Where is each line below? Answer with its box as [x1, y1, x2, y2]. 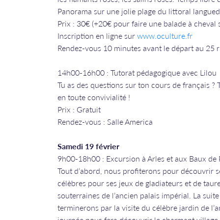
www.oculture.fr [137, 30, 192, 41]
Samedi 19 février [57, 140, 119, 152]
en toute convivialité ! [57, 91, 130, 103]
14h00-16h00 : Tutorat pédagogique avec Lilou [57, 67, 217, 78]
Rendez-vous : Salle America [57, 116, 153, 127]
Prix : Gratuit [57, 104, 101, 115]
